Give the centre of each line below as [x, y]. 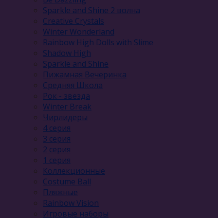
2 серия [57, 149]
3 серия [57, 138]
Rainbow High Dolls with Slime [98, 42]
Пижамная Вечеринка [85, 74]
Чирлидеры [65, 117]
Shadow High [67, 53]
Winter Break [67, 106]
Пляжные [60, 192]
